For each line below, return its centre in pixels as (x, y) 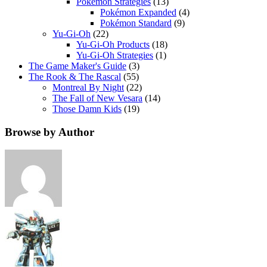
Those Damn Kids (87, 108)
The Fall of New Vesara (97, 98)
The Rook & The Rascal (75, 76)
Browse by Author (49, 132)
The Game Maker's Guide (77, 66)
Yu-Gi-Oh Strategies (115, 55)
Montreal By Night (88, 87)
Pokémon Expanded (138, 12)
